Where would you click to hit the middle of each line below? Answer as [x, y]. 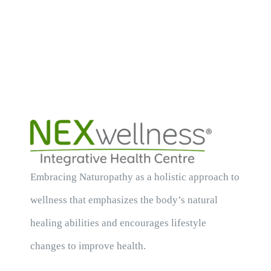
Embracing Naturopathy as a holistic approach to [135, 177]
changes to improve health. [88, 246]
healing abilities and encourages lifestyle [118, 223]
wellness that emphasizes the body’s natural [124, 200]
